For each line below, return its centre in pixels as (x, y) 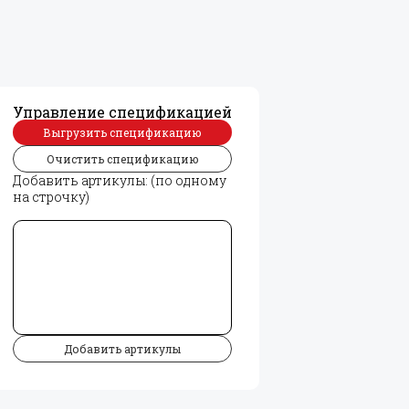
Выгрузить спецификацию (122, 132)
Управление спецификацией (122, 112)
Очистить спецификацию (122, 159)
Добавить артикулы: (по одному (120, 180)
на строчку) (51, 197)
